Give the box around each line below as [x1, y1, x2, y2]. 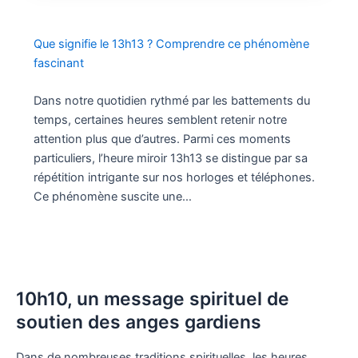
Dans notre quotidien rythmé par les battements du [33, 93, 310, 109]
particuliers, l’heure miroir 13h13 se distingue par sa [33, 151, 308, 166]
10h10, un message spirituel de [16, 287, 289, 310]
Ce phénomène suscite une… [33, 189, 192, 205]
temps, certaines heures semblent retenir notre [33, 113, 287, 128]
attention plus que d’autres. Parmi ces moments [33, 132, 291, 147]
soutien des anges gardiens [16, 310, 261, 333]
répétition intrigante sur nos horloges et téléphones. [33, 170, 315, 185]
